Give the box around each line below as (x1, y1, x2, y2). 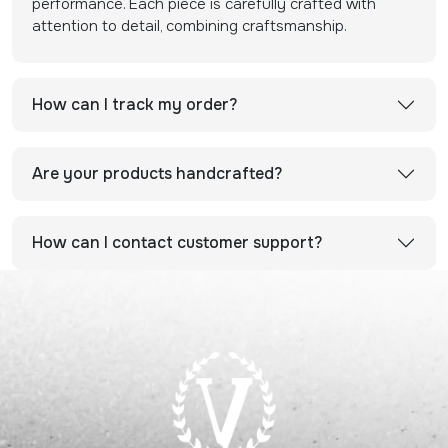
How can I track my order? (32, 93, 237, 115)
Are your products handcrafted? (32, 162, 282, 184)
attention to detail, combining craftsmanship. (32, 15, 347, 36)
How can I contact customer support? (32, 231, 322, 253)
